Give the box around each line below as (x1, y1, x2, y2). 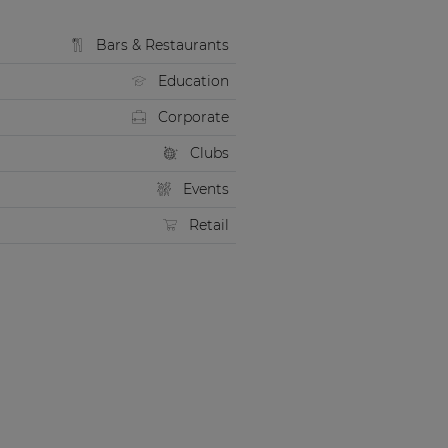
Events (182, 180, 229, 199)
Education (157, 72, 229, 91)
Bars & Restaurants (95, 36, 229, 55)
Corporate (157, 108, 229, 127)
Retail (188, 216, 229, 235)
